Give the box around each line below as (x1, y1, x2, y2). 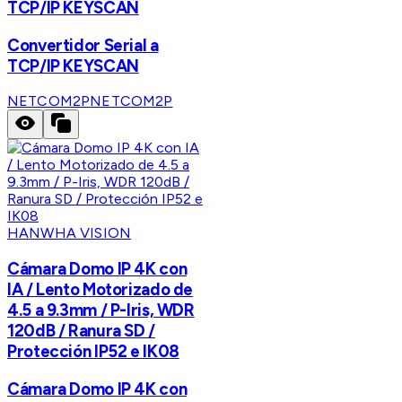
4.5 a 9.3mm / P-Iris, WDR (7, 300, 195, 321)
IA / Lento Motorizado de (7, 279, 194, 301)
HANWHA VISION (7, 224, 132, 242)
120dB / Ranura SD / (7, 320, 155, 342)
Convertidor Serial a (7, 34, 159, 56)
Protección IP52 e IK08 (7, 341, 179, 363)
